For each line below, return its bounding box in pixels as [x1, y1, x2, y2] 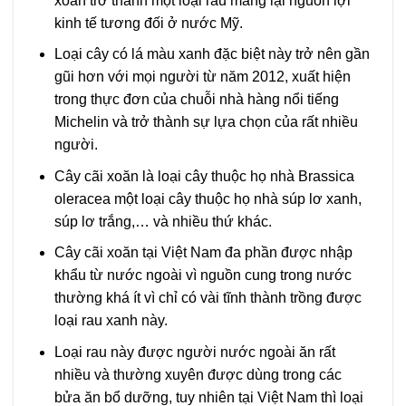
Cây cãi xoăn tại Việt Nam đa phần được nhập [53, 245, 353, 261]
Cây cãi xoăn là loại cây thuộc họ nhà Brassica [53, 168, 354, 184]
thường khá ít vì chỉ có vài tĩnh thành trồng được [53, 290, 362, 306]
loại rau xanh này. [53, 313, 168, 329]
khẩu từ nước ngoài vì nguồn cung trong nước [53, 267, 352, 284]
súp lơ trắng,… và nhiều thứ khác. [53, 213, 272, 229]
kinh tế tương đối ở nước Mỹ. [53, 14, 243, 31]
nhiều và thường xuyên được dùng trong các [53, 366, 342, 382]
